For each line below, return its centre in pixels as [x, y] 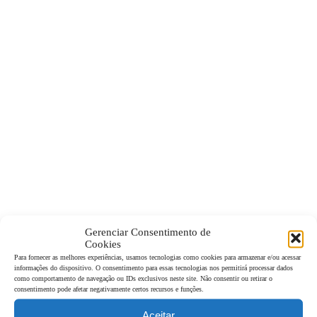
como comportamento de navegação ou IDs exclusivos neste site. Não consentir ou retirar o [143, 278]
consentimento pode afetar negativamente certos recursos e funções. [109, 289]
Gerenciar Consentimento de [148, 232]
